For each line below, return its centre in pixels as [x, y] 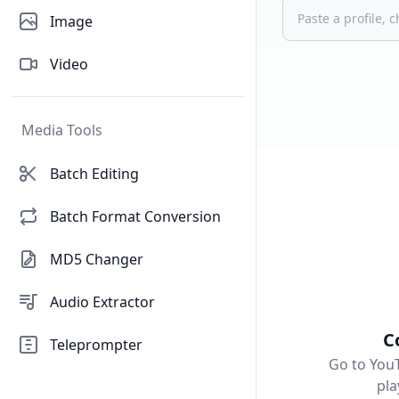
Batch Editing [94, 174]
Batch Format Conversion [135, 216]
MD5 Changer [97, 259]
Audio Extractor [102, 302]
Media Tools [62, 130]
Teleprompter [96, 345]
